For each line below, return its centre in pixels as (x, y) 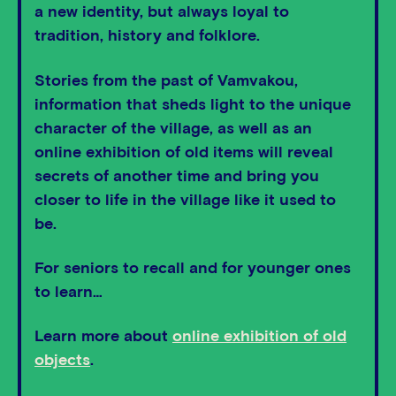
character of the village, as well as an (173, 129)
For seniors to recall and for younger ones (193, 268)
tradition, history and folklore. (147, 37)
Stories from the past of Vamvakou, (166, 81)
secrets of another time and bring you (177, 176)
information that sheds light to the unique (193, 105)
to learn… (69, 292)
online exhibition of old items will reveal (184, 152)
